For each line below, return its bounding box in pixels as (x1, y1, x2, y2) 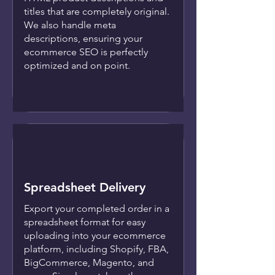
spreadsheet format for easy (24, 216, 145, 228)
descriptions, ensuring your (24, 33, 142, 45)
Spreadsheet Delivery (24, 180, 145, 195)
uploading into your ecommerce (24, 230, 166, 242)
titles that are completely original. (24, 6, 169, 18)
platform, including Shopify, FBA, (24, 243, 169, 255)
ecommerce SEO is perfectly (24, 46, 148, 58)
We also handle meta (24, 19, 116, 31)
